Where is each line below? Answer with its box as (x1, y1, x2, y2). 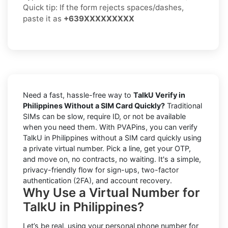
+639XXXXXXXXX (64, 13, 134, 23)
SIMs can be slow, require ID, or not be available (23, 111, 186, 121)
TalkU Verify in (133, 90, 185, 99)
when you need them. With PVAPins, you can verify (23, 122, 197, 131)
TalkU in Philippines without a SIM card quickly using (23, 133, 202, 142)
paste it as (23, 13, 64, 23)
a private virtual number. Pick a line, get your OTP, (23, 144, 191, 153)
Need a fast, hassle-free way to (23, 90, 133, 99)
